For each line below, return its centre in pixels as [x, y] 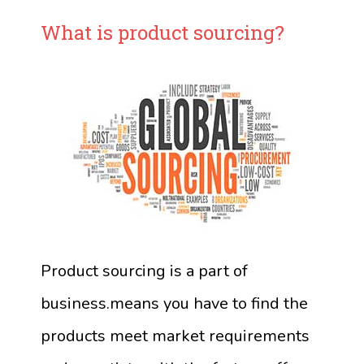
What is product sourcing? [162, 33]
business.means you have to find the [174, 304]
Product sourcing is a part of [144, 271]
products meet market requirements [175, 336]
